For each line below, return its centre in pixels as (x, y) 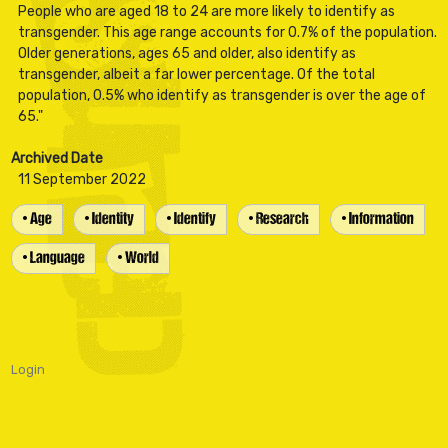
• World (137, 258)
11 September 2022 (81, 179)
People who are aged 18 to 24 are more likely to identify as (206, 11)
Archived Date (56, 158)
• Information (377, 219)
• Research (278, 219)
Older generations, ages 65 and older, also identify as (186, 53)
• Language (53, 258)
